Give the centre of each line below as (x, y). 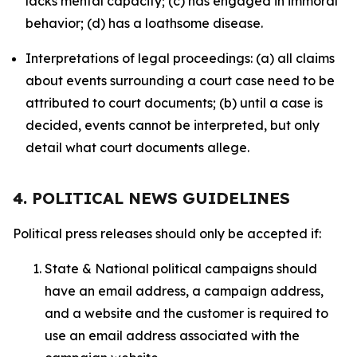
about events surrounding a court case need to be (180, 80)
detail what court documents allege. (137, 147)
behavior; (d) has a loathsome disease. (144, 23)
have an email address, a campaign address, (184, 291)
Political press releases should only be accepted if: (169, 233)
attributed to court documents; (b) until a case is (174, 103)
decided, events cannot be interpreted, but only (173, 125)
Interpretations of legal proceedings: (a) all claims (180, 58)
